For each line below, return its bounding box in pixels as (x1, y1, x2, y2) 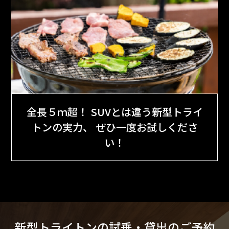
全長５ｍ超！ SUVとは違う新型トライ (26, 104, 203, 119)
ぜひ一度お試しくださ (93, 119, 198, 134)
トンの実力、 (31, 119, 93, 134)
